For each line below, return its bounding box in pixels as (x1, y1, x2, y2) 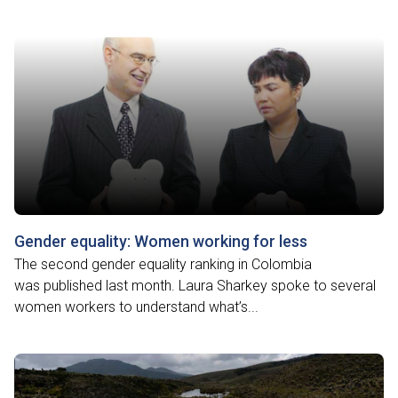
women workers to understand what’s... (14, 298, 259, 315)
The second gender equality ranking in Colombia (14, 256, 312, 273)
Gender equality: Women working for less (14, 232, 307, 251)
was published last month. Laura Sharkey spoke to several (14, 277, 376, 294)
